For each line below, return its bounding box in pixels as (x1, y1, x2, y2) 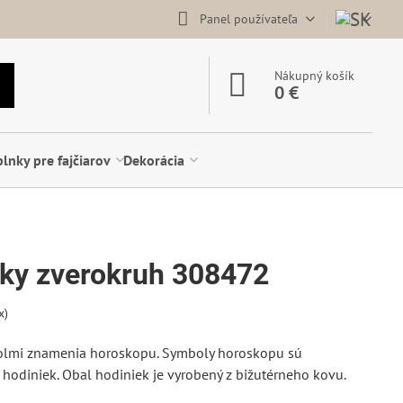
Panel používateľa (199, 10, 298, 27)
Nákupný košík (274, 67, 355, 84)
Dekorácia (123, 151, 185, 169)
